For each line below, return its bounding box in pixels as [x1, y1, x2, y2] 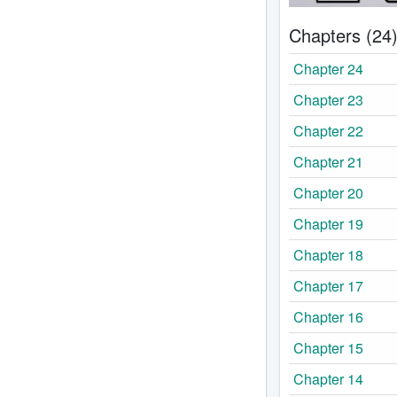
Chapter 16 [292, 306, 363, 327]
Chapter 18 [292, 244, 363, 265]
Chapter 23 [292, 89, 363, 110]
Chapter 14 [292, 368, 363, 389]
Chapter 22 [292, 120, 363, 141]
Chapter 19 [292, 213, 363, 234]
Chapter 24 [292, 58, 363, 79]
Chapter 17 [292, 275, 363, 296]
